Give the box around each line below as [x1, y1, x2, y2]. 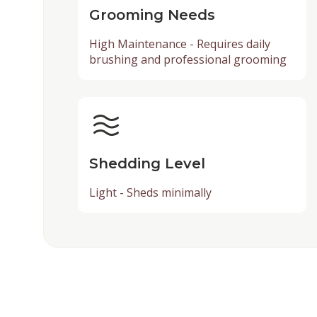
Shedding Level [88, 154, 205, 172]
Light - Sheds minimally [88, 184, 212, 200]
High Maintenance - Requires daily [88, 35, 270, 52]
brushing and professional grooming [88, 51, 287, 67]
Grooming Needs [88, 6, 215, 23]
